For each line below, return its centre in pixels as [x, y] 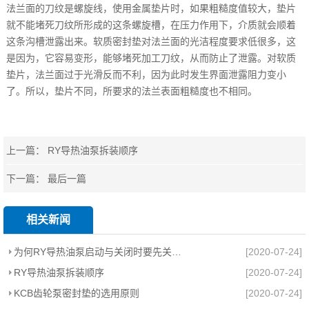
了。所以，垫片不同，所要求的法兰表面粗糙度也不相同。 [132, 91]
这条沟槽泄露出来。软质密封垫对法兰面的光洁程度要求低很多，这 [151, 41]
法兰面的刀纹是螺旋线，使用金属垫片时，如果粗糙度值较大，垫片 [151, 8]
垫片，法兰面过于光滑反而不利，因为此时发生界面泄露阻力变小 [147, 74]
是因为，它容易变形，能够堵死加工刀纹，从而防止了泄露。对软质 [151, 58]
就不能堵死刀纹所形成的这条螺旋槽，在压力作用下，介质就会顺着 [151, 24]
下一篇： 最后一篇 [47, 178]
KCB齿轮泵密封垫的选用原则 [77, 293]
